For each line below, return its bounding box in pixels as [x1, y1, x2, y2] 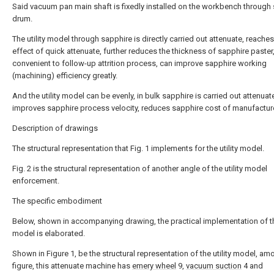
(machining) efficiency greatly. [12, 71, 117, 80]
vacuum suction [186, 261, 242, 270]
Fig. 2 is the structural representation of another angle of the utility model [12, 164, 267, 173]
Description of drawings [12, 124, 98, 133]
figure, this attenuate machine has [12, 261, 132, 270]
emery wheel [132, 261, 176, 270]
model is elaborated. [12, 229, 85, 238]
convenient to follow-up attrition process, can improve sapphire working [12, 59, 267, 68]
